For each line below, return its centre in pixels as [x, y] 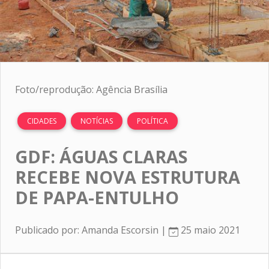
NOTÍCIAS [97, 121]
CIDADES [42, 121]
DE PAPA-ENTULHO [97, 197]
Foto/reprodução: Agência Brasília [91, 89]
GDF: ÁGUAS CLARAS [101, 156]
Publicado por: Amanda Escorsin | [92, 230]
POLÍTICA [153, 121]
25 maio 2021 [209, 230]
